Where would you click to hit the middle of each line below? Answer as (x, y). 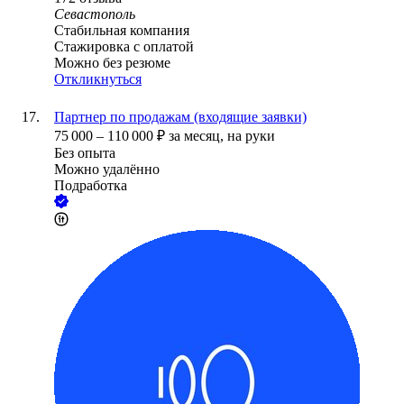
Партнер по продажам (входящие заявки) (180, 117)
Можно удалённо (107, 170)
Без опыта (85, 153)
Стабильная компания (122, 31)
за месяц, (198, 136)
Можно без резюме (112, 63)
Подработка (91, 186)
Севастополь (95, 14)
